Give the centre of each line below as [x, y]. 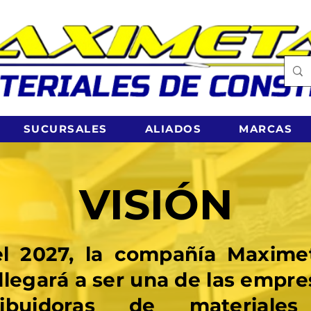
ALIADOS [173, 128]
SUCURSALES [65, 128]
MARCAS [266, 128]
